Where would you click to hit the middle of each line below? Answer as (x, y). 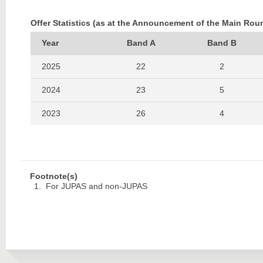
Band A (141, 43)
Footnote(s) (53, 176)
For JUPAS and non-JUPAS (96, 186)
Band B (222, 43)
